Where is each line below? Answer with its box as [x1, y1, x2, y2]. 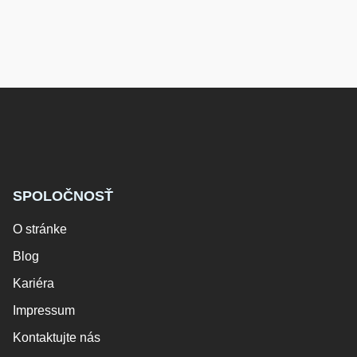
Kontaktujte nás [13, 331, 100, 344]
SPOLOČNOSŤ [13, 188, 113, 204]
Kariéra [13, 277, 54, 290]
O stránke [13, 222, 67, 236]
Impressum [13, 304, 75, 317]
